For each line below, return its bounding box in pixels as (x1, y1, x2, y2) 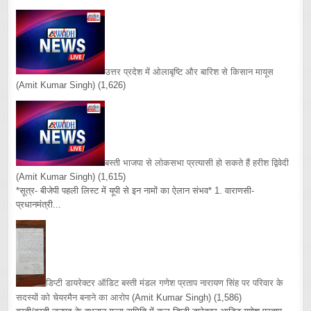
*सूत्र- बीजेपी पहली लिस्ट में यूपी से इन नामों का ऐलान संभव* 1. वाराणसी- (16, 185, 255, 196)
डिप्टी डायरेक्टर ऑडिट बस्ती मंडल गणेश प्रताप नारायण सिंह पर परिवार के (46, 278, 284, 289)
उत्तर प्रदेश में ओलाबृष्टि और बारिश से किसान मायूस (105, 66, 274, 77)
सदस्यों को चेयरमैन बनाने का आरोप (16, 292, 130, 303)
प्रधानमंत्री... (16, 199, 62, 210)
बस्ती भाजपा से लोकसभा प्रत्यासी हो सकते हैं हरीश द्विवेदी (105, 158, 289, 169)
